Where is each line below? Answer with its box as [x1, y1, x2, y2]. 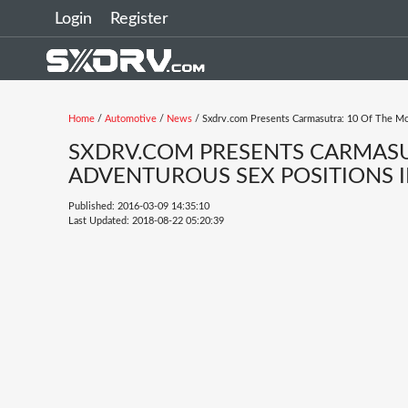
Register [110, 11, 168, 27]
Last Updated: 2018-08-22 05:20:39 [68, 216, 224, 226]
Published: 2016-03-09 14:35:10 [68, 201, 209, 211]
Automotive [105, 114, 157, 124]
